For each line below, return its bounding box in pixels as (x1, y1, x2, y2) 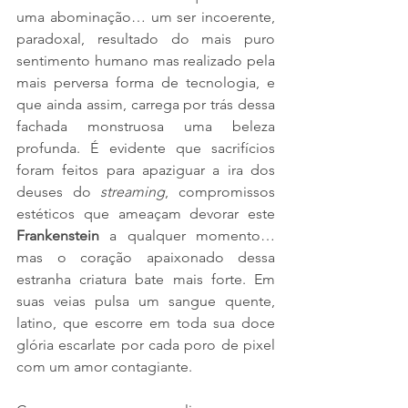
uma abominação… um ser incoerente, (16, 7, 275, 25)
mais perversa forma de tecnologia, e (16, 73, 275, 91)
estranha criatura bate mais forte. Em (16, 270, 275, 288)
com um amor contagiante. (16, 357, 196, 375)
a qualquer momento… (109, 226, 276, 244)
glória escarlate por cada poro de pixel (16, 335, 275, 353)
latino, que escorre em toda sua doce (16, 313, 275, 331)
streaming (100, 182, 166, 200)
